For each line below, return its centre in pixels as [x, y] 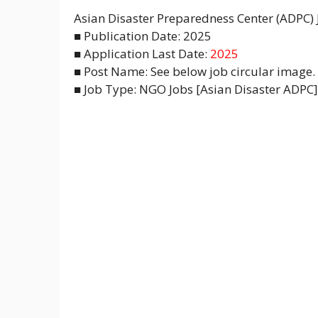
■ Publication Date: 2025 [143, 35]
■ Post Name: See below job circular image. [194, 71]
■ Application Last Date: [141, 53]
